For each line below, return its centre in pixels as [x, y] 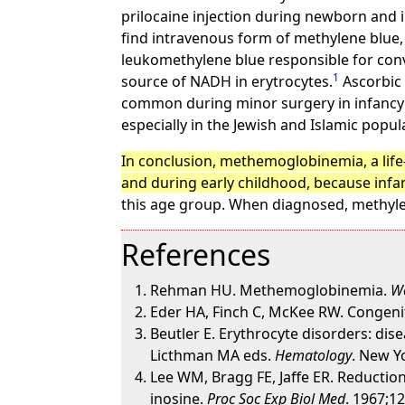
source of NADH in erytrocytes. [227, 81]
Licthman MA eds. [213, 355]
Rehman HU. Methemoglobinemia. [271, 290]
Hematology [314, 355]
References [196, 254]
